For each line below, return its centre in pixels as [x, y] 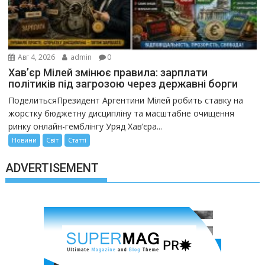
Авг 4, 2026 [36, 57]
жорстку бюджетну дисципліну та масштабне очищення [122, 113]
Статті [77, 140]
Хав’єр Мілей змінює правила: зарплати [108, 72]
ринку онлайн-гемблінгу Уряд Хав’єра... [85, 126]
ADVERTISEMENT [52, 168]
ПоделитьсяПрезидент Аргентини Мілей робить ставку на [126, 100]
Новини [25, 140]
